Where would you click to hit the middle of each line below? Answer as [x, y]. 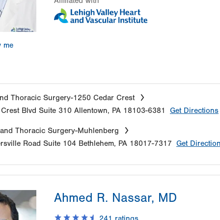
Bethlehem [96, 143]
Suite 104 [60, 143]
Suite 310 [55, 110]
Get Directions [194, 110]
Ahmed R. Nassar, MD [115, 198]
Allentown [91, 110]
